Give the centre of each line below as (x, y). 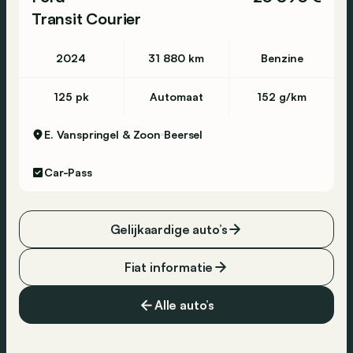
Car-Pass (68, 172)
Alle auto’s (184, 305)
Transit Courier (86, 19)
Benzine (282, 58)
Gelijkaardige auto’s (169, 229)
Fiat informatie (169, 267)
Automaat (176, 97)
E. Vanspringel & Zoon (103, 134)
